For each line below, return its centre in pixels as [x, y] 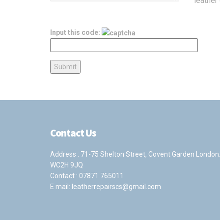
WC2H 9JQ [67, 165]
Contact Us [73, 133]
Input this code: [76, 32]
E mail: [61, 187]
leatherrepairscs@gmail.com [116, 187]
